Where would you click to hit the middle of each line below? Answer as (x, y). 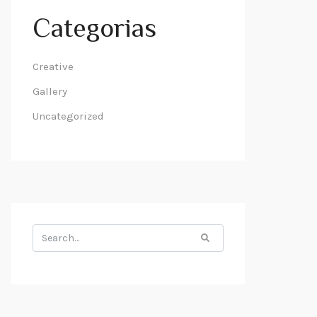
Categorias (94, 30)
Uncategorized (68, 116)
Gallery (50, 91)
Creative (53, 67)
